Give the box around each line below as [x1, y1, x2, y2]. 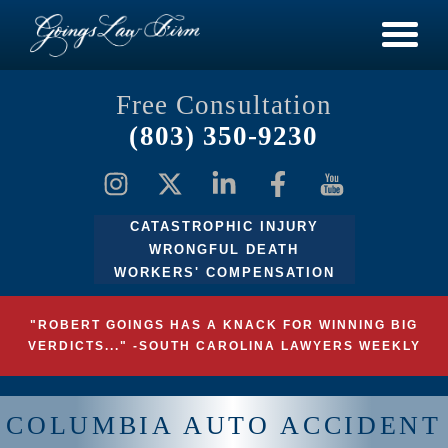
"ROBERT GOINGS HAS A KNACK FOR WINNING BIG [30, 318, 418, 332]
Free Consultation [115, 90, 333, 120]
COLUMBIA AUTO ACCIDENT [6, 411, 442, 441]
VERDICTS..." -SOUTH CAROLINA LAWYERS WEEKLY [27, 339, 421, 353]
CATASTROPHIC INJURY [129, 219, 319, 234]
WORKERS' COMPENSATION [113, 265, 335, 280]
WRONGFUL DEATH [149, 242, 299, 257]
